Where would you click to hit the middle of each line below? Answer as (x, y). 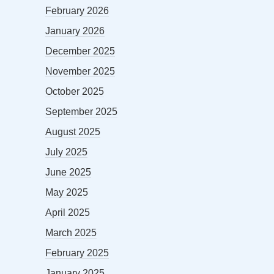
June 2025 (68, 172)
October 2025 (75, 91)
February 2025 (77, 253)
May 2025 (67, 192)
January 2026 (75, 31)
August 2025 (73, 131)
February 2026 (77, 10)
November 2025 (80, 71)
